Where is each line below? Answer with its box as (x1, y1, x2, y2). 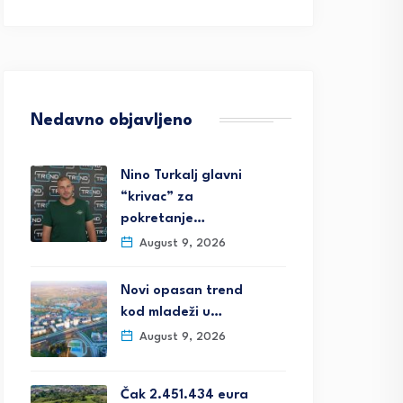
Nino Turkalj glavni (121, 169, 242, 183)
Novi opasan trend (121, 284, 243, 298)
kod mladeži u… (121, 306, 222, 319)
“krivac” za (121, 191, 193, 204)
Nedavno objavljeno (31, 112, 193, 129)
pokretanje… (121, 212, 205, 226)
